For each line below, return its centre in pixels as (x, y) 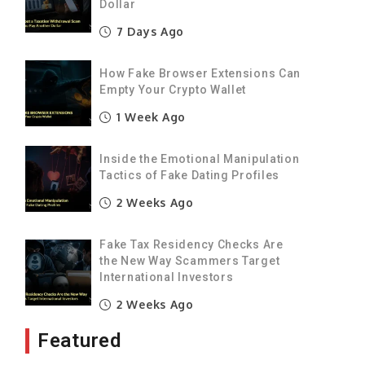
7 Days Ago (149, 31)
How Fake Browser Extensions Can (200, 73)
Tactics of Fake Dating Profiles (190, 175)
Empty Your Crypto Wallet (173, 89)
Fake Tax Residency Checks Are (191, 244)
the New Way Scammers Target (190, 260)
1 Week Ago (150, 117)
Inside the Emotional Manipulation (200, 158)
